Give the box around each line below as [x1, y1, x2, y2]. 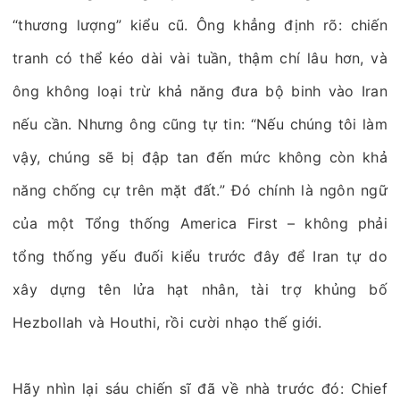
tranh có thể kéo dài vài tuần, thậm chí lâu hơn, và [12, 49, 387, 67]
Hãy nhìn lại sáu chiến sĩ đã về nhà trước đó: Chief [12, 379, 387, 397]
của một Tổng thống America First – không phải [12, 214, 387, 232]
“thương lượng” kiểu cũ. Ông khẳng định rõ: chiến [12, 16, 387, 34]
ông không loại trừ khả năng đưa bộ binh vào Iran [12, 82, 387, 100]
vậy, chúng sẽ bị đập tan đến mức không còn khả [12, 148, 387, 166]
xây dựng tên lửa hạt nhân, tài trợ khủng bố [12, 280, 387, 298]
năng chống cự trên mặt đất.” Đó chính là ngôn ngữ [12, 181, 387, 199]
